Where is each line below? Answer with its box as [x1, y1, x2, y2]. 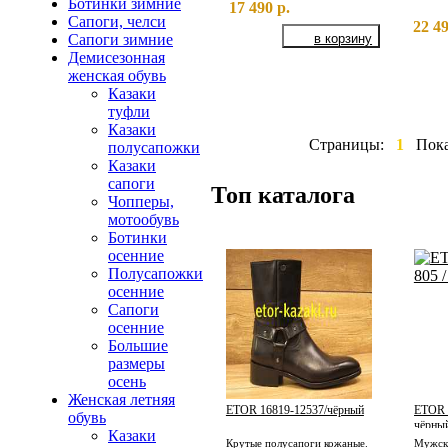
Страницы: [309, 135, 385, 153]
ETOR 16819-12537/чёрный [225, 403, 364, 418]
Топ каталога [210, 181, 355, 208]
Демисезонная [68, 49, 165, 67]
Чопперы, [108, 193, 174, 211]
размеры [108, 355, 165, 373]
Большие [108, 337, 168, 355]
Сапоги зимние [68, 31, 173, 49]
